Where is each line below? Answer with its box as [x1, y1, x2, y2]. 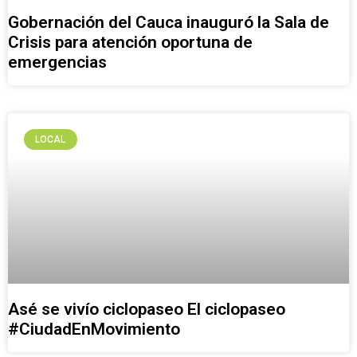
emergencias [8, 53, 107, 73]
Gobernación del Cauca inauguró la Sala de [8, 13, 329, 33]
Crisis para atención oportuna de [8, 33, 253, 53]
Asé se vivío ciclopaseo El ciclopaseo [8, 300, 285, 320]
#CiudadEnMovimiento [8, 320, 180, 339]
